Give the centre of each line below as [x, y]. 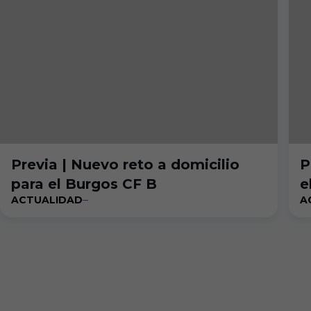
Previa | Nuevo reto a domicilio [125, 165]
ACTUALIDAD [47, 200]
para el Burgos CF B [84, 184]
